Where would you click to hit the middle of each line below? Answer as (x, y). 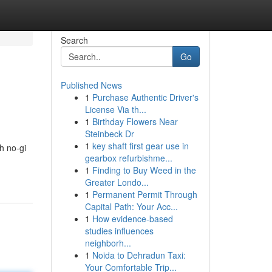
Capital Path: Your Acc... (131, 206)
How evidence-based (132, 219)
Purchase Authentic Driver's (145, 97)
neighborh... (108, 243)
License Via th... (115, 109)
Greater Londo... (117, 182)
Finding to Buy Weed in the (144, 170)
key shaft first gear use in (140, 146)
